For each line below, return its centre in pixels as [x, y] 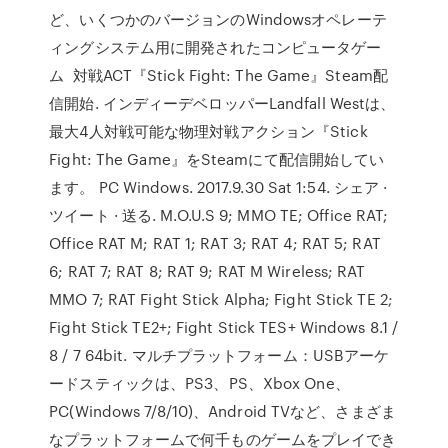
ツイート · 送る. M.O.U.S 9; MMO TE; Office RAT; [219, 215]
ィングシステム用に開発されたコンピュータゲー [215, 47]
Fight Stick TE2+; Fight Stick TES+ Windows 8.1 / [224, 327]
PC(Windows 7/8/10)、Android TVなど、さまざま [222, 411]
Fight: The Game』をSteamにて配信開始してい [217, 159]
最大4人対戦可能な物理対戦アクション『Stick [208, 131]
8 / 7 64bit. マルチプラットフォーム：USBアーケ [219, 355]
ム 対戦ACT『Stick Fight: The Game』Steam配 [218, 75]
